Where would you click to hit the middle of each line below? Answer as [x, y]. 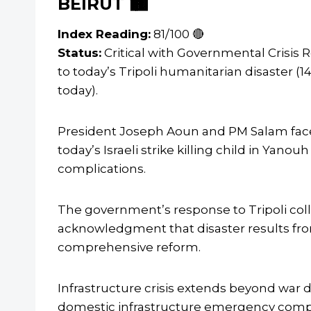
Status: [79, 53]
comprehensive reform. [129, 247]
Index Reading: [104, 34]
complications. [102, 169]
